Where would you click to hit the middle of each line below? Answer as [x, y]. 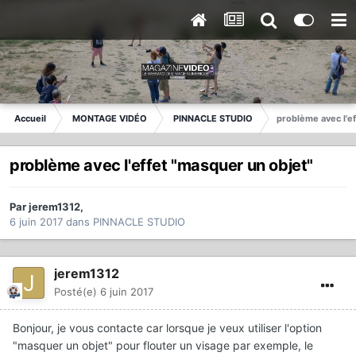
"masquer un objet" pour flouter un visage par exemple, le [163, 346]
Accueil [30, 118]
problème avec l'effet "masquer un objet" [161, 166]
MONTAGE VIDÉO [110, 118]
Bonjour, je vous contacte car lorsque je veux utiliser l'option [167, 328]
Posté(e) [77, 292]
